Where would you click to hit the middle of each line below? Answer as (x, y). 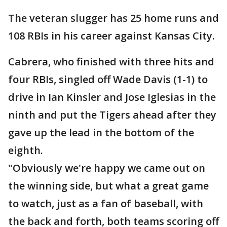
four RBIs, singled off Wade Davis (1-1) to (108, 80)
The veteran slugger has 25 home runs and (113, 18)
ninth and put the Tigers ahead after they (112, 115)
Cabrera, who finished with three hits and (111, 62)
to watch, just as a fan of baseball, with (106, 204)
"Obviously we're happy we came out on (107, 168)
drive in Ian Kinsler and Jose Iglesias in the (112, 97)
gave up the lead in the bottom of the (101, 133)
